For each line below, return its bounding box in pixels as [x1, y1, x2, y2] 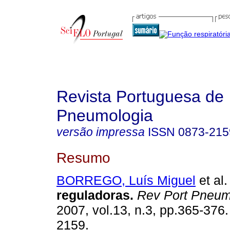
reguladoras [56, 188, 130, 203]
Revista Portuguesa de [56, 87, 224, 106]
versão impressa [56, 125, 145, 139]
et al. [196, 173, 227, 188]
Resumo [56, 149, 110, 166]
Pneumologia [56, 106, 153, 125]
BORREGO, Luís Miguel [56, 173, 196, 188]
